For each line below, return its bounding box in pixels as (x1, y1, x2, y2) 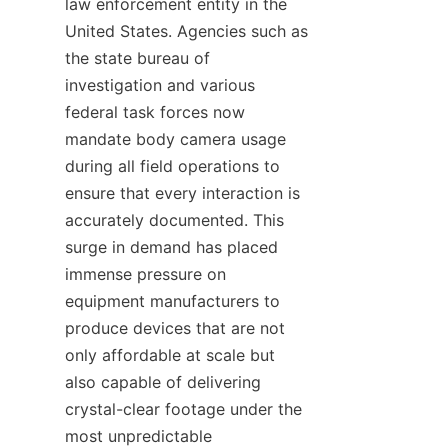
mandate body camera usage (65, 129, 286, 149)
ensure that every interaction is (65, 183, 300, 203)
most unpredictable (65, 426, 212, 446)
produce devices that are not (65, 318, 285, 338)
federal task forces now (65, 102, 245, 122)
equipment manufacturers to (65, 291, 280, 311)
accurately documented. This (65, 210, 284, 230)
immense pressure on (65, 264, 226, 284)
